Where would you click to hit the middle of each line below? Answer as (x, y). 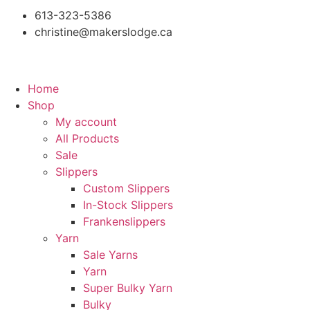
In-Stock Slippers (128, 205)
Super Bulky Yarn (128, 288)
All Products (87, 138)
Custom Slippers (126, 188)
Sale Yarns (110, 255)
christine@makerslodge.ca (103, 32)
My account (86, 122)
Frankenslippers (124, 221)
